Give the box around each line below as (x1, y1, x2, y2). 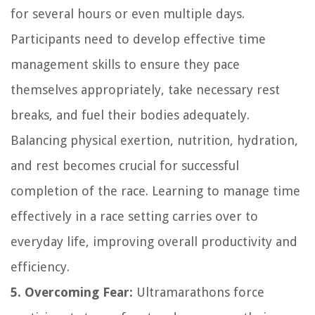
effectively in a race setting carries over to (11, 208, 258, 224)
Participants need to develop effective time (11, 31, 266, 46)
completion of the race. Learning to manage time (11, 183, 300, 198)
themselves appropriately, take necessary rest (11, 82, 280, 97)
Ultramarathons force (133, 284, 264, 300)
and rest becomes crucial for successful (11, 157, 239, 173)
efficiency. (11, 259, 70, 274)
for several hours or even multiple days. (11, 6, 245, 21)
